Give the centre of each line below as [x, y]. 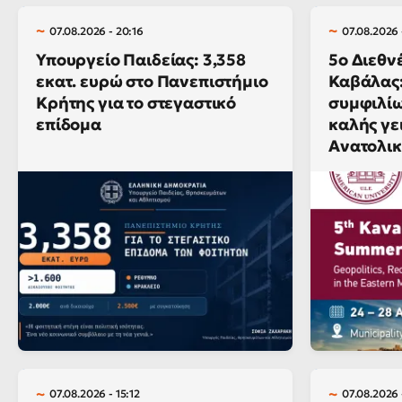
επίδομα [69, 124]
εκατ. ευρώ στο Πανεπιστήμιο [152, 81]
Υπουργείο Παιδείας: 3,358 [141, 59]
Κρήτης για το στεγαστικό [136, 102]
